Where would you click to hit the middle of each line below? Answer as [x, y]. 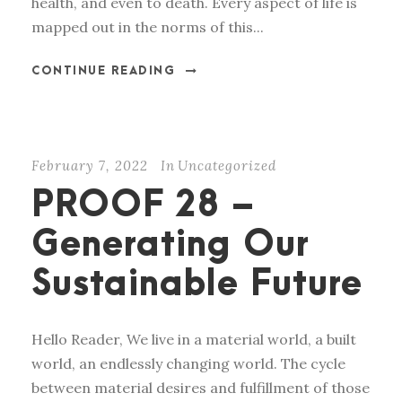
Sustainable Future [197, 285]
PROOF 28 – [144, 206]
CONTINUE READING [103, 71]
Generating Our [170, 246]
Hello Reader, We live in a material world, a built [194, 340]
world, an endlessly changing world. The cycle [188, 364]
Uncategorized [227, 166]
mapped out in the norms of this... [148, 27]
